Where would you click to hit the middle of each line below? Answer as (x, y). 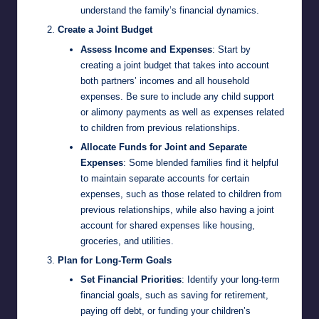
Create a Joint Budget (105, 30)
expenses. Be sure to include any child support (177, 96)
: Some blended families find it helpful (201, 162)
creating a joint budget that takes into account (175, 65)
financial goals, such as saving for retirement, (174, 295)
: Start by (231, 49)
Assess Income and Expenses (146, 49)
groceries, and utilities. (127, 241)
